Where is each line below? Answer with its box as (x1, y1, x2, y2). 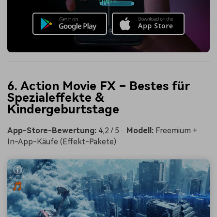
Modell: (126, 125, 154, 135)
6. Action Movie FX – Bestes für (7, 79, 190, 93)
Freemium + (154, 125, 197, 135)
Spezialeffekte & (7, 91, 104, 105)
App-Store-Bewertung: (7, 125, 96, 135)
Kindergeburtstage (7, 102, 119, 117)
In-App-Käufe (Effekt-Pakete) (7, 137, 116, 146)
